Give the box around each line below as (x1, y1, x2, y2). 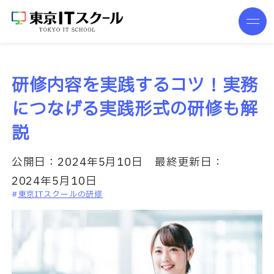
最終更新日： (143, 154, 224, 171)
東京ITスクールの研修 (18, 188, 103, 201)
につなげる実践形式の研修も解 (11, 97, 258, 123)
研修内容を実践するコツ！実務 (11, 73, 258, 99)
